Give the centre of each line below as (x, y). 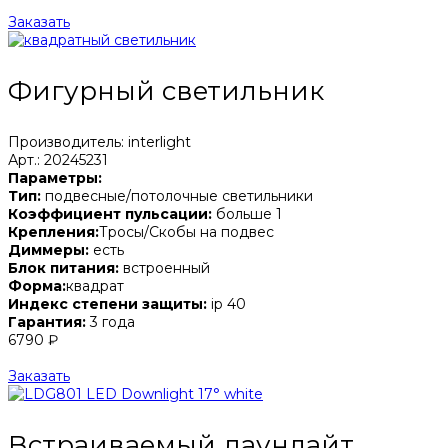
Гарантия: (47, 321)
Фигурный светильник (166, 90)
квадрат (95, 285)
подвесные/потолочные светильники (177, 195)
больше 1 (247, 213)
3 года (110, 321)
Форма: (37, 285)
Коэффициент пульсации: (110, 213)
